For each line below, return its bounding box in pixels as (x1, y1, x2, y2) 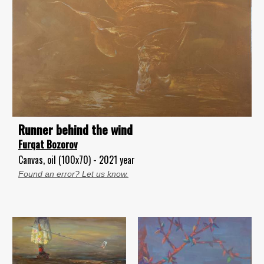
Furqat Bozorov (18, 137, 77, 151)
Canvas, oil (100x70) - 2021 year (18, 153, 135, 167)
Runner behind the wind (18, 120, 133, 138)
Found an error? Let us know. (18, 169, 128, 179)
